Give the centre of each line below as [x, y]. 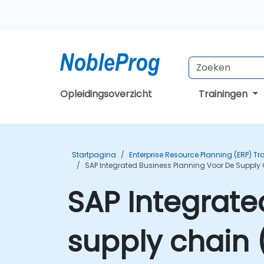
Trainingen [225, 94]
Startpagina [94, 155]
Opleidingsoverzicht [106, 94]
